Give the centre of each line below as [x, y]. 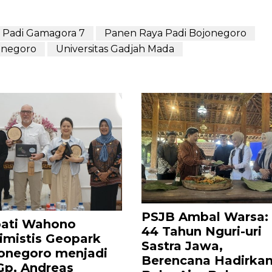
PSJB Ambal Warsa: [205, 217]
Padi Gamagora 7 [44, 33]
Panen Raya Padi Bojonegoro [175, 33]
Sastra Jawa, [182, 246]
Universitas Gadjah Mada [115, 49]
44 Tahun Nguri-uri [202, 232]
